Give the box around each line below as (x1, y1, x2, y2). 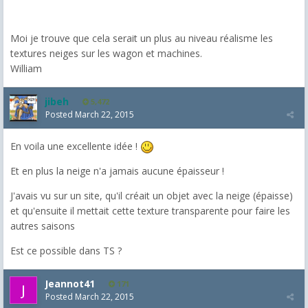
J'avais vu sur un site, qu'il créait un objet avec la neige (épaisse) (10, 188, 293, 202)
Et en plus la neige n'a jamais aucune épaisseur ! (10, 164, 224, 177)
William (10, 61, 42, 75)
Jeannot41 (45, 276, 95, 290)
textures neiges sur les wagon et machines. (10, 46, 202, 60)
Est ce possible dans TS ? (10, 243, 122, 257)
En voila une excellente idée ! (10, 139, 140, 153)
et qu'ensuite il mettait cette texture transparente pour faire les (10, 203, 290, 217)
